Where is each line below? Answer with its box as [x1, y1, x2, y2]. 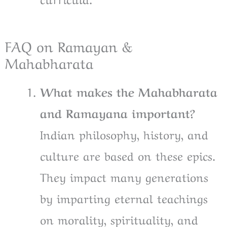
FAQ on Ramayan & [5, 34, 133, 56]
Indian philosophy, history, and [40, 125, 208, 142]
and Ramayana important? [40, 103, 195, 121]
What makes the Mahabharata [40, 82, 217, 100]
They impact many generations [40, 167, 208, 185]
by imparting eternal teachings [40, 188, 208, 206]
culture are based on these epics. [40, 146, 215, 164]
